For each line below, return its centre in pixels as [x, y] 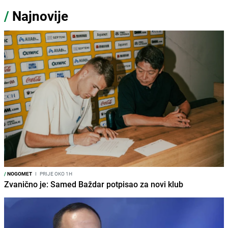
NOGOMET [19, 173]
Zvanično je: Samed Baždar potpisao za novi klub [94, 184]
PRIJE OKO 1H [55, 173]
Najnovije [40, 16]
